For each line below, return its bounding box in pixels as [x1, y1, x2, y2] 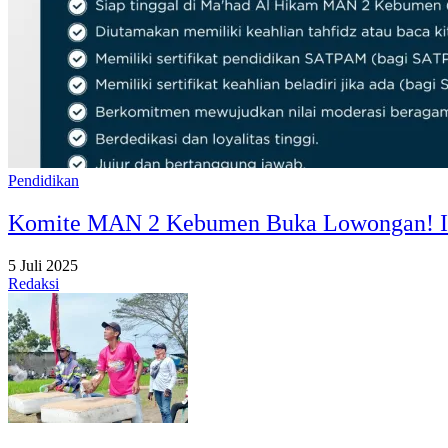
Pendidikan [8, 171, 79, 189]
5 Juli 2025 [8, 256, 78, 274]
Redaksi [8, 274, 59, 292]
